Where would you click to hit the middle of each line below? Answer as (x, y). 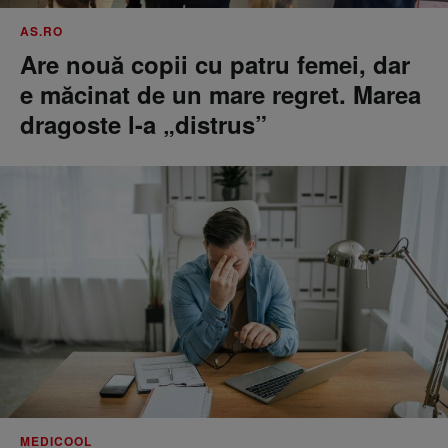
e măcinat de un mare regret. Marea (220, 94)
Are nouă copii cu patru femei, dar (215, 64)
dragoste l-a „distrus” (143, 124)
